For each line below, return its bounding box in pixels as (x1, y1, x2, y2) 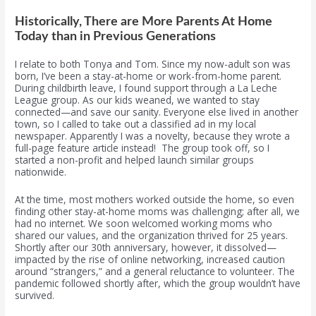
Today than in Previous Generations (15, 30, 217, 44)
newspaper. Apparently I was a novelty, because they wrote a (15, 129, 291, 143)
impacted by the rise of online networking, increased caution (15, 253, 286, 267)
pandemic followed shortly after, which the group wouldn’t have (15, 276, 301, 291)
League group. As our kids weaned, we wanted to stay (15, 93, 260, 107)
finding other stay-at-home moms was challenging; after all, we (15, 205, 300, 219)
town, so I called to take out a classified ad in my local (15, 117, 257, 131)
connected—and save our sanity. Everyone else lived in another (15, 105, 299, 119)
